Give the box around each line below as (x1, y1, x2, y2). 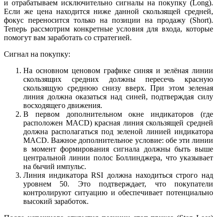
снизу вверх (102, 84, 144, 93)
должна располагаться (23, 127, 101, 136)
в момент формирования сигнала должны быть (23, 145, 195, 154)
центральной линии (23, 154, 91, 162)
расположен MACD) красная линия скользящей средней (23, 119, 213, 127)
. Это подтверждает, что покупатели (67, 180, 214, 188)
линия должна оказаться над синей (23, 93, 146, 101)
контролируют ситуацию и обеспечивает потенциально (23, 188, 213, 197)
